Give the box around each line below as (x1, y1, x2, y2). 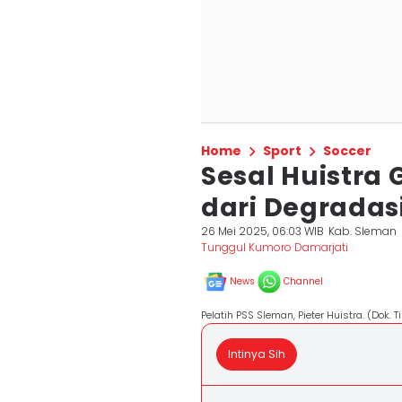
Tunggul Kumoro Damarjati (201, 240, 348, 255)
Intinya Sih (228, 346, 285, 362)
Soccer (323, 142, 371, 160)
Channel (284, 275, 323, 288)
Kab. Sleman (328, 223, 398, 239)
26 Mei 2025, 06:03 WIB (201, 223, 324, 239)
